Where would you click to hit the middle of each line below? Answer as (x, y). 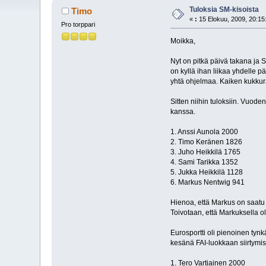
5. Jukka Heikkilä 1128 (206, 172)
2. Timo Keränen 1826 (206, 142)
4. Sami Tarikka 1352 (204, 162)
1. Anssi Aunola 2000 (204, 132)
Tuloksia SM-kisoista (224, 9)
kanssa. (183, 111)
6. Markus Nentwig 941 (207, 182)
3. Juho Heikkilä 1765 (205, 152)
